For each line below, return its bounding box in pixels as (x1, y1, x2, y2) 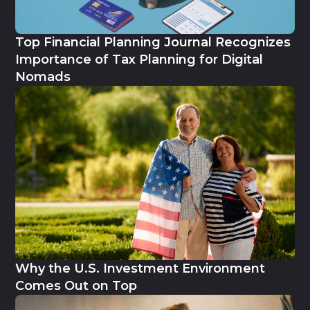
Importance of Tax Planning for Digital (15, 51, 264, 67)
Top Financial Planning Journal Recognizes (15, 34, 291, 50)
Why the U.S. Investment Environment (15, 260, 266, 276)
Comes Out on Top (15, 277, 138, 293)
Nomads (15, 69, 71, 84)
